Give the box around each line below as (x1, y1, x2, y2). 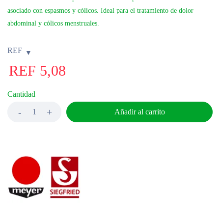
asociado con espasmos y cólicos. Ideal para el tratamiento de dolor (7, 7, 193, 14)
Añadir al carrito (114, 108, 165, 116)
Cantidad (7, 90, 35, 98)
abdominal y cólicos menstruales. (7, 20, 99, 27)
